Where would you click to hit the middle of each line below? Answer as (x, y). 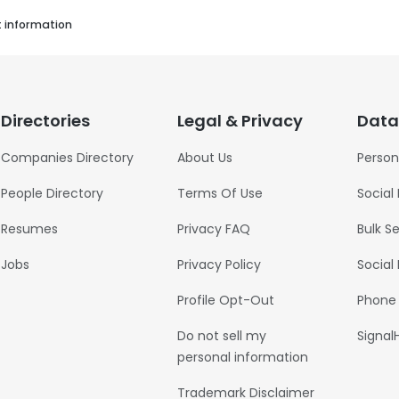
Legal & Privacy (240, 121)
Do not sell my (221, 336)
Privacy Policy (219, 265)
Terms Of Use (220, 193)
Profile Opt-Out (225, 300)
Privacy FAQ (213, 229)
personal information (242, 357)
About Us (204, 158)
